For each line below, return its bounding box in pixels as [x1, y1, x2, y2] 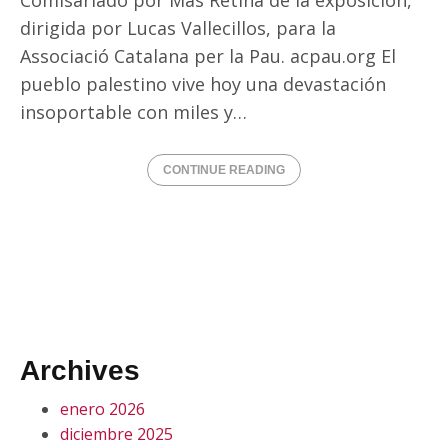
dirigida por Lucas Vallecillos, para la [20, 16, 336, 40]
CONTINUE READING [163, 163, 285, 177]
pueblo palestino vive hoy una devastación [20, 72, 386, 96]
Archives [20, 355, 140, 386]
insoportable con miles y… [20, 100, 247, 124]
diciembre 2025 [60, 423, 173, 445]
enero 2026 [60, 398, 145, 420]
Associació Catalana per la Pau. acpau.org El [20, 44, 396, 68]
